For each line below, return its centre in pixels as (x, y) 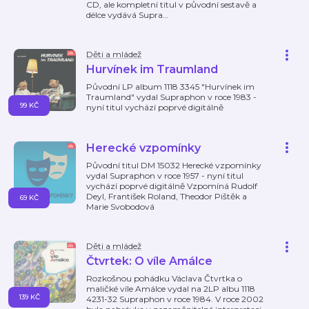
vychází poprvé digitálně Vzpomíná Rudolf (172, 186)
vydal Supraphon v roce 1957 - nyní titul (165, 176)
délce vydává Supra (124, 15)
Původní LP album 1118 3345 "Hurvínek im (170, 87)
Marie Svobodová (120, 207)
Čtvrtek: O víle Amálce (149, 261)
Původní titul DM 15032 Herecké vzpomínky (174, 165)
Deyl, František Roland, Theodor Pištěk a (167, 196)
